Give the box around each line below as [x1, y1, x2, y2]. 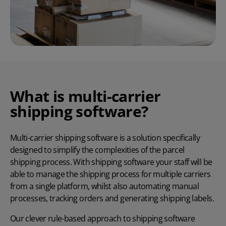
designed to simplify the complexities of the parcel [10, 144, 185, 156]
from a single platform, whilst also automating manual [10, 181, 199, 192]
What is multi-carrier [10, 86, 161, 107]
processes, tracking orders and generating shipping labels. [10, 193, 214, 204]
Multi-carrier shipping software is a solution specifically [10, 132, 200, 144]
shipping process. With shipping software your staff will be [10, 156, 212, 168]
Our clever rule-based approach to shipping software [10, 213, 195, 224]
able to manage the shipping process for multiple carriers [10, 168, 211, 180]
